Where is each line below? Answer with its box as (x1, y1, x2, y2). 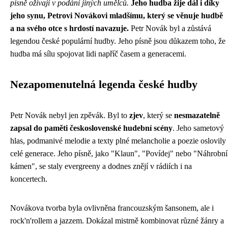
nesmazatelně (174, 111, 220, 120)
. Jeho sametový (173, 124, 224, 132)
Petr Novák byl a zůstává (129, 24, 211, 33)
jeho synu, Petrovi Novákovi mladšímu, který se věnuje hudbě (10, 11, 223, 20)
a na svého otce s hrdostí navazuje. (10, 24, 129, 33)
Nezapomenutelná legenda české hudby (10, 78, 197, 91)
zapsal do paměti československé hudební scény (10, 124, 173, 132)
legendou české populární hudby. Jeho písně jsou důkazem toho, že (10, 37, 225, 45)
